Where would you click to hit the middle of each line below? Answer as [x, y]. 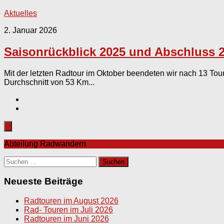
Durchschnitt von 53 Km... [49, 82]
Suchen [17, 160]
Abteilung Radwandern [45, 143]
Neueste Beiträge [43, 181]
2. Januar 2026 [30, 30]
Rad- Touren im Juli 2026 [68, 210]
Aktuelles [20, 13]
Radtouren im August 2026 [71, 201]
